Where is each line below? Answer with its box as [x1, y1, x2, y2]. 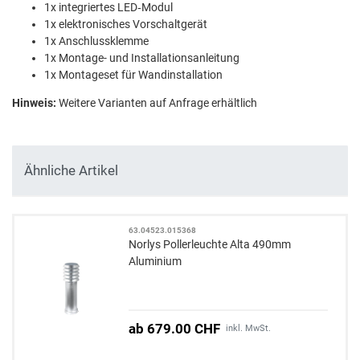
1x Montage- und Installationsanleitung [44, 51, 239, 65]
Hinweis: [12, 96, 59, 110]
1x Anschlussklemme [44, 35, 149, 48]
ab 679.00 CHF [129, 320, 221, 337]
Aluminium [129, 254, 182, 268]
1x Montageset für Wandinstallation [44, 68, 223, 82]
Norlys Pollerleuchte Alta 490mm [129, 237, 292, 251]
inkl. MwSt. [226, 322, 272, 333]
